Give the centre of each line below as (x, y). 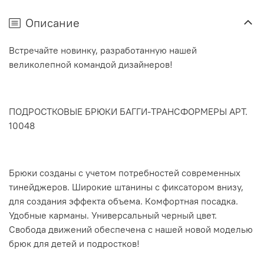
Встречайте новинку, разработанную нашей (103, 50)
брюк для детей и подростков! (74, 244)
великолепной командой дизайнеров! (91, 65)
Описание (52, 23)
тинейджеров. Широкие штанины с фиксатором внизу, (126, 187)
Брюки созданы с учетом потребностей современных (125, 173)
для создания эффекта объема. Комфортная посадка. (123, 201)
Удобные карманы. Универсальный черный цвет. (113, 215)
